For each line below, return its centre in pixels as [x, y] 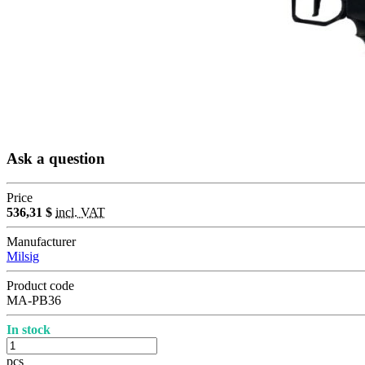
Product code [40, 286]
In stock [29, 330]
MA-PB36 [34, 301]
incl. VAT [80, 213]
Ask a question [56, 158]
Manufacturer [41, 242]
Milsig [23, 257]
